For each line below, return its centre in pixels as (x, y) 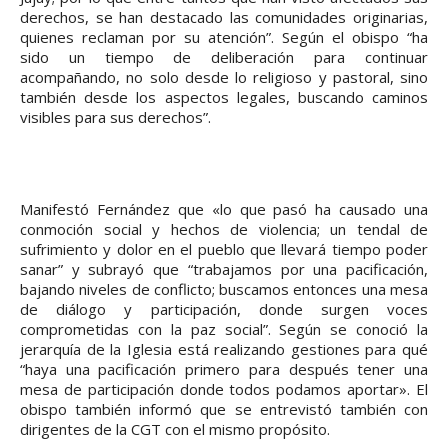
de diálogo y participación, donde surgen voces (224, 309)
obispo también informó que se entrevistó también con (224, 409)
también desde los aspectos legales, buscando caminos (224, 97)
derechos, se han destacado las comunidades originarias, (224, 17)
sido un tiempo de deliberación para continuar (224, 57)
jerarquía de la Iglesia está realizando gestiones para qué (224, 349)
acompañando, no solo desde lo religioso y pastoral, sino (224, 77)
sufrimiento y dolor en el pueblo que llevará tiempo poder (224, 249)
